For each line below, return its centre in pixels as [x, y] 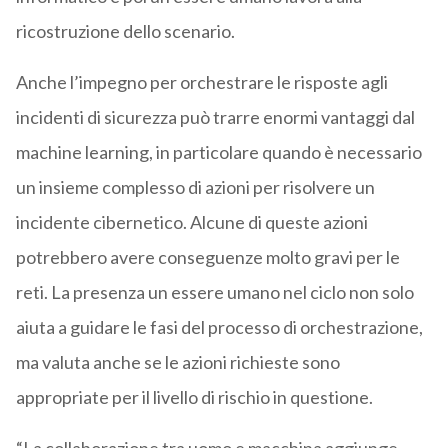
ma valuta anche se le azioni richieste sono [177, 362]
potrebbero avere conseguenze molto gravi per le [207, 257]
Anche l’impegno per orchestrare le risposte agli [201, 82]
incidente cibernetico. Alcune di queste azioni [191, 222]
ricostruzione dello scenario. [125, 31]
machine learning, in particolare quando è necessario [218, 152]
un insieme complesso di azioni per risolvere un [195, 187]
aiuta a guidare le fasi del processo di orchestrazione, [219, 327]
